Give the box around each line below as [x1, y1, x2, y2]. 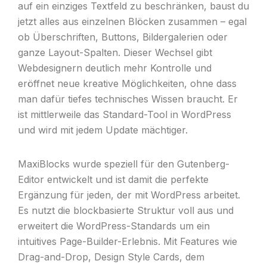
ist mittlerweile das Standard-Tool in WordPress [17, 108, 231, 120]
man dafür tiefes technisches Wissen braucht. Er [17, 93, 238, 105]
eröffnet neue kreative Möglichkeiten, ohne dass [17, 77, 237, 89]
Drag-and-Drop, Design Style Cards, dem [17, 251, 204, 263]
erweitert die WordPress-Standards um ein [17, 220, 210, 232]
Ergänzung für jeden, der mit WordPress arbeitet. [17, 189, 240, 201]
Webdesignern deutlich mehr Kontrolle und [17, 62, 212, 74]
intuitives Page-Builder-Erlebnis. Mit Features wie [17, 235, 237, 247]
